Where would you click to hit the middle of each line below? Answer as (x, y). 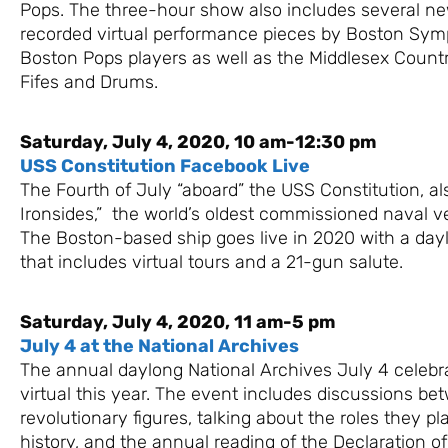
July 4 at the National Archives (159, 345)
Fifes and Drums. (89, 81)
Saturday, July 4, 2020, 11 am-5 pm (177, 321)
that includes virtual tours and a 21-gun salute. (211, 261)
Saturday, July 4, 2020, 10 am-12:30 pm (198, 141)
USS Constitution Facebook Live (165, 165)
